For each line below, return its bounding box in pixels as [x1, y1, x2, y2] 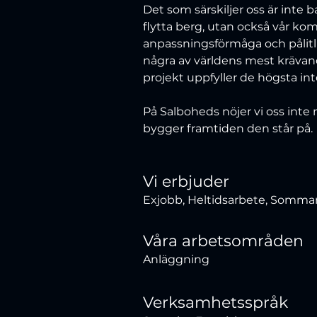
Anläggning [143, 253, 210, 266]
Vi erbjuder [143, 172, 230, 191]
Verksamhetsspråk [143, 293, 289, 312]
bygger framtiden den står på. [143, 122, 313, 135]
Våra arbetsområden [143, 231, 304, 250]
